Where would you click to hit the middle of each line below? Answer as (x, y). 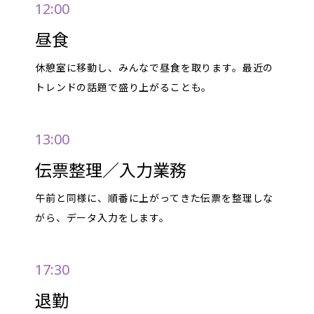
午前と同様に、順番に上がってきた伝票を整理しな (155, 198)
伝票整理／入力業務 (111, 170)
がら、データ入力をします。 (102, 218)
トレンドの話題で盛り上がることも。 (124, 88)
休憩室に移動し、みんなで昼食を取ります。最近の (155, 68)
